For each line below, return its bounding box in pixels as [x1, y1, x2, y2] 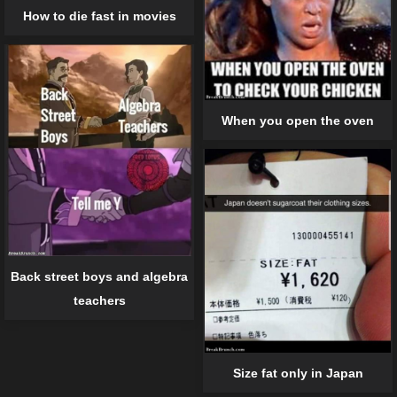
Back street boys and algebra [11, 269, 188, 284]
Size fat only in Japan [232, 366, 363, 381]
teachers [73, 292, 126, 307]
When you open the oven [222, 113, 374, 128]
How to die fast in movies [22, 9, 176, 24]
